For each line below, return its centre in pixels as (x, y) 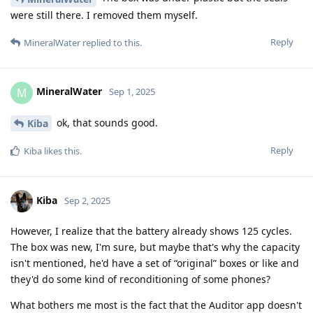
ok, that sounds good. (106, 122)
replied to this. (111, 42)
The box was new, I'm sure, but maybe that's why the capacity (155, 247)
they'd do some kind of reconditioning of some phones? (140, 279)
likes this (61, 151)
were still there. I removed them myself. (104, 15)
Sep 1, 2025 (132, 92)
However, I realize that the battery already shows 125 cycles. (151, 231)
